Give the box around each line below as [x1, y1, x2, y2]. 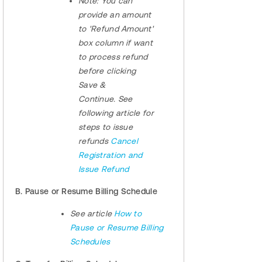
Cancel [111, 136, 138, 146]
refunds [78, 136, 111, 146]
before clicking [78, 66, 136, 76]
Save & [78, 80, 106, 90]
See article [70, 209, 112, 219]
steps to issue [78, 122, 133, 132]
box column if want [78, 38, 153, 48]
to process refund [78, 52, 148, 62]
